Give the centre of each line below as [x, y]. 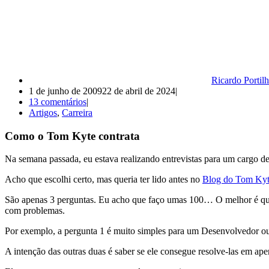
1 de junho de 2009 [65, 91]
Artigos [43, 112]
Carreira [77, 112]
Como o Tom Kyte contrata [72, 136]
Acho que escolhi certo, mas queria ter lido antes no [104, 180]
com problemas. [35, 211]
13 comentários [58, 101]
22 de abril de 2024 [139, 91]
